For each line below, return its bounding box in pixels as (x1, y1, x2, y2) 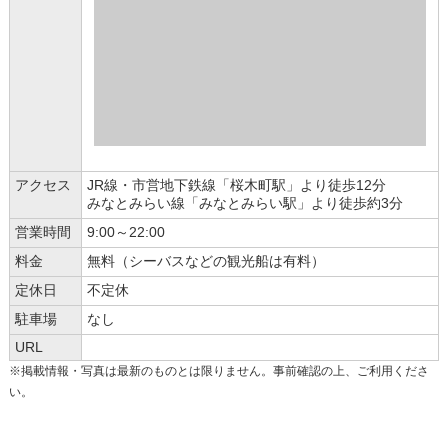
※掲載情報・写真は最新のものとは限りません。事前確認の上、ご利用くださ (8, 364, 429, 379)
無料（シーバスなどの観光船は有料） (87, 254, 325, 270)
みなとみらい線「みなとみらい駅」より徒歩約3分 (87, 196, 403, 212)
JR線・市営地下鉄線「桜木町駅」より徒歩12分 (87, 178, 386, 194)
